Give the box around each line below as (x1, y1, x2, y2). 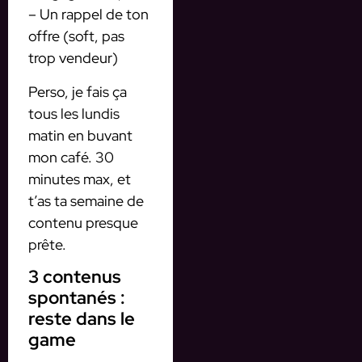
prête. (28, 234, 66, 254)
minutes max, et (28, 169, 131, 188)
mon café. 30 (28, 147, 114, 166)
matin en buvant (28, 125, 133, 145)
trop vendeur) (28, 48, 118, 68)
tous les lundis (28, 103, 120, 123)
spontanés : (28, 285, 125, 309)
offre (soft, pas (28, 27, 124, 46)
